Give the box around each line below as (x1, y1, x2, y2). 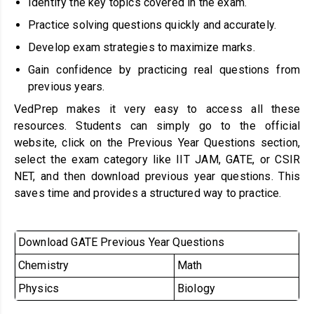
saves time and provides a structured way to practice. (14, 186, 282, 200)
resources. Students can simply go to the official (14, 118, 300, 132)
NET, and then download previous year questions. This (14, 169, 300, 183)
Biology (177, 281, 216, 295)
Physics (18, 281, 60, 295)
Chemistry (18, 258, 69, 272)
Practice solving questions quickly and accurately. (28, 18, 276, 32)
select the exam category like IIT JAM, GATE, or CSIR (14, 152, 300, 166)
